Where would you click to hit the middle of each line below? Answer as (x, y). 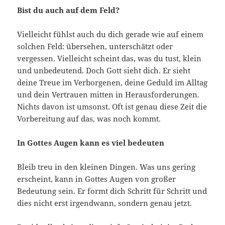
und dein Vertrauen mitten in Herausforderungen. (108, 94)
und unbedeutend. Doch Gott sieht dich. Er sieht (104, 70)
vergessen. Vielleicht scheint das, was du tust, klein (109, 58)
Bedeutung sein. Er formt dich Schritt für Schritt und (112, 191)
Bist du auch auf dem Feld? (69, 10)
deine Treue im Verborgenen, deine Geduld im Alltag (113, 82)
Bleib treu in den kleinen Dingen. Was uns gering (106, 166)
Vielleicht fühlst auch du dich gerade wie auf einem (110, 34)
